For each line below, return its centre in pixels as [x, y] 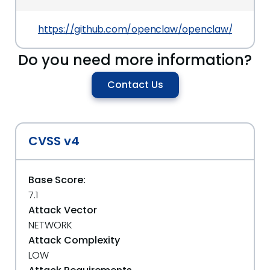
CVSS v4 [54, 141]
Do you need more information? [135, 60]
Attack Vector [63, 210]
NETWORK [50, 225]
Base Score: [57, 180]
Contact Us [135, 85]
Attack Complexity [74, 240]
